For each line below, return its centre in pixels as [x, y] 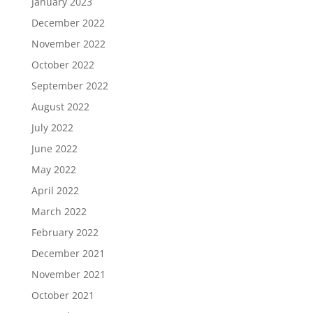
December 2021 [68, 253]
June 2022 [54, 148]
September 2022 [70, 86]
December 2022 [68, 23]
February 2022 [65, 232]
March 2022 [59, 211]
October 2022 [63, 65]
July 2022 [52, 128]
